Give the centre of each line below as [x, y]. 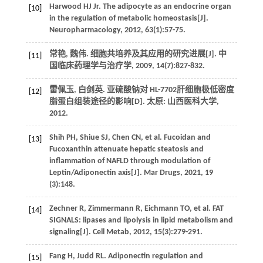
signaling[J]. [71, 232]
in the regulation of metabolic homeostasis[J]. [129, 19]
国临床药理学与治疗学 [90, 66]
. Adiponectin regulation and [153, 257]
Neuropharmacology [85, 31]
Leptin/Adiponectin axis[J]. [96, 173]
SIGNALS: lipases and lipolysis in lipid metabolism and [141, 221]
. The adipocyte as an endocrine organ [165, 7]
